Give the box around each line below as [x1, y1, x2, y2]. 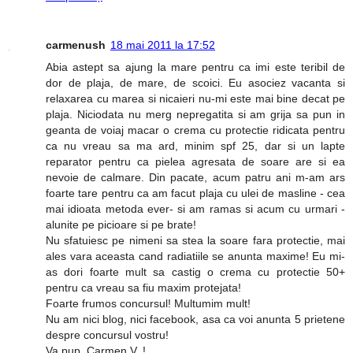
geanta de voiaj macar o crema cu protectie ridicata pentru [46, 124, 345, 137]
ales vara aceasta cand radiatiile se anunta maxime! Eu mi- [46, 250, 345, 263]
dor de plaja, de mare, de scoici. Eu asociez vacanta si [46, 76, 345, 90]
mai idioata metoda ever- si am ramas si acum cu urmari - [46, 203, 345, 216]
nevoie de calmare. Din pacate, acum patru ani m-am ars [46, 171, 345, 184]
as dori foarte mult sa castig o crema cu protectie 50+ [46, 266, 345, 279]
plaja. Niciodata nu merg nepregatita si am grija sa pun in [46, 108, 345, 121]
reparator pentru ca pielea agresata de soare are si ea [46, 155, 345, 169]
